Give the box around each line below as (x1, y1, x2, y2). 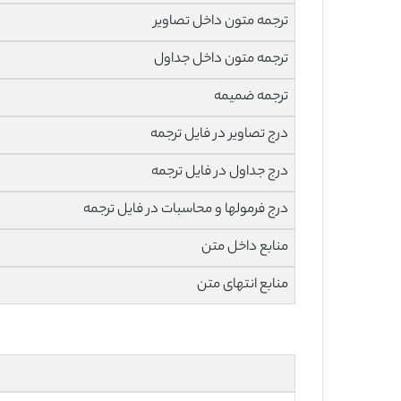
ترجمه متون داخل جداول (154, 48, 289, 71)
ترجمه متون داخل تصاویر (154, 11, 289, 33)
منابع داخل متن (201, 236, 289, 259)
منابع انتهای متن (197, 274, 289, 296)
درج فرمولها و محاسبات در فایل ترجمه (83, 199, 289, 221)
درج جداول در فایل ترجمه (151, 161, 289, 183)
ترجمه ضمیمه (214, 86, 289, 108)
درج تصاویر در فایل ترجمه (150, 124, 289, 146)
